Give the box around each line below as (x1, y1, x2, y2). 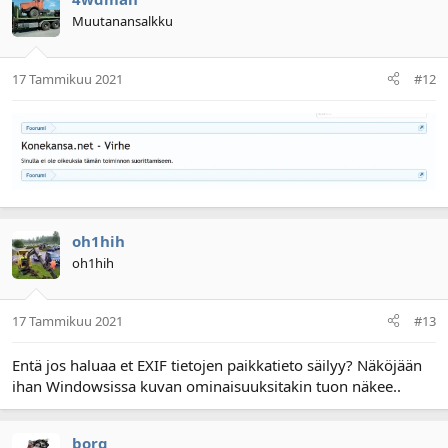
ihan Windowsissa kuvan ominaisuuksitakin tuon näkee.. (12, 375, 401, 396)
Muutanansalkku (72, 12, 173, 30)
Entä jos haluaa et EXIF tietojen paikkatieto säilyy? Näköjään (12, 354, 422, 375)
